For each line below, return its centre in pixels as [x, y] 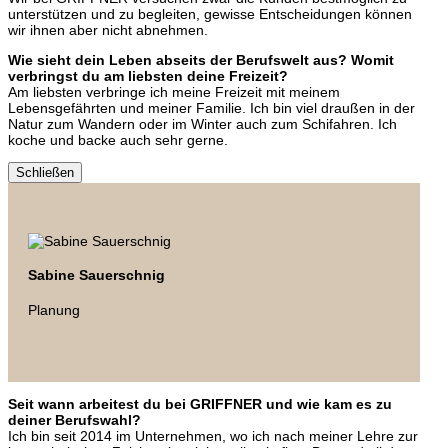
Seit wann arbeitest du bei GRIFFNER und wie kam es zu [200, 403]
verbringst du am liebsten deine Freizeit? [148, 75]
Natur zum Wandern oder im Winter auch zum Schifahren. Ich [202, 123]
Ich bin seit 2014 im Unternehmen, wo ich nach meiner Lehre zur [213, 435]
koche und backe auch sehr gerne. [118, 139]
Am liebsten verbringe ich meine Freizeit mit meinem [174, 91]
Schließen [45, 172]
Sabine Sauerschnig [96, 275]
